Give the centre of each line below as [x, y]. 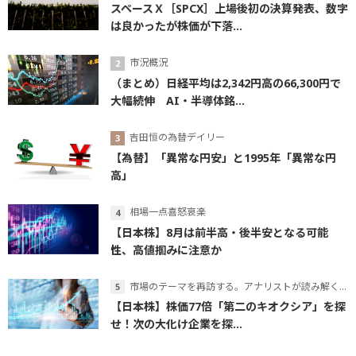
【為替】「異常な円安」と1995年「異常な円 [223, 157]
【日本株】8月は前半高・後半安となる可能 [219, 232]
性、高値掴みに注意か [166, 250]
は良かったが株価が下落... [176, 26]
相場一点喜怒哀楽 [168, 211]
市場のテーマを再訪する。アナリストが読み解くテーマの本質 [234, 286]
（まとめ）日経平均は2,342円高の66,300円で [226, 83]
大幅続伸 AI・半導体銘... [178, 100]
